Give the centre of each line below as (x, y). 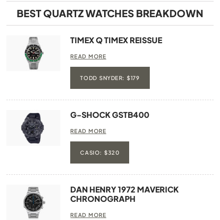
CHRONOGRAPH (103, 198)
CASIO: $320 (100, 152)
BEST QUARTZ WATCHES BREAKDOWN (110, 13)
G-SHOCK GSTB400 (110, 114)
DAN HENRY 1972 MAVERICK (125, 189)
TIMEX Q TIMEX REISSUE (116, 40)
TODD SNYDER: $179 (110, 78)
